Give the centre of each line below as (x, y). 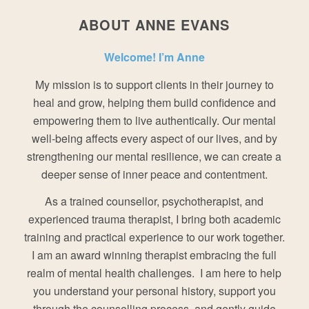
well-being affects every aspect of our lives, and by (154, 138)
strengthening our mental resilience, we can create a (154, 156)
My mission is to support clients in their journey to (154, 84)
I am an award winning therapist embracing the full (154, 255)
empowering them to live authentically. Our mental (154, 120)
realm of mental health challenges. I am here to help (154, 273)
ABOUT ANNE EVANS (154, 24)
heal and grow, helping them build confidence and (154, 102)
